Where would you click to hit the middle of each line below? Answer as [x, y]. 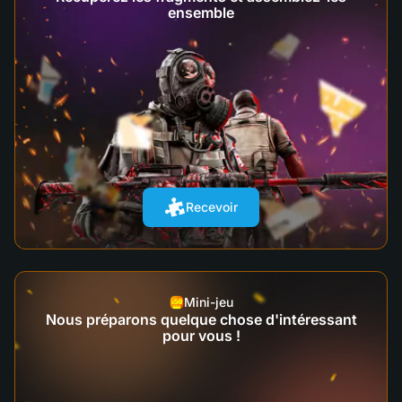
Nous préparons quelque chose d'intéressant [201, 319]
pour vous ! [201, 335]
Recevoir [212, 207]
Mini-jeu [208, 301]
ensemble [201, 12]
